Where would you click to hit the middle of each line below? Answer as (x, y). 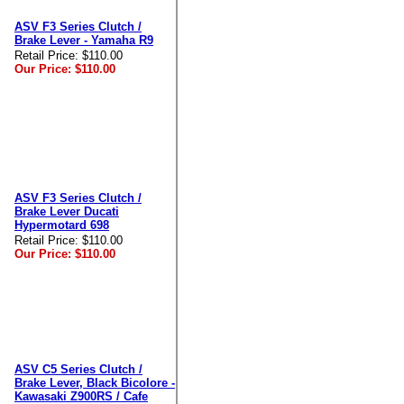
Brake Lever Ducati (67, 211)
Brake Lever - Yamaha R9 (84, 40)
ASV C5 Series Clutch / (78, 369)
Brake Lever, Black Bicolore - (95, 383)
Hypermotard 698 (62, 225)
